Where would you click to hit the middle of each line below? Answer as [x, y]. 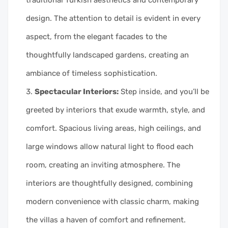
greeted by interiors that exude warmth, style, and [116, 110]
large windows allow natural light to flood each [110, 146]
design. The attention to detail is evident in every [113, 18]
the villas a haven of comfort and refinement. [106, 220]
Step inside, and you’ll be [164, 91]
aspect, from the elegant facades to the [96, 36]
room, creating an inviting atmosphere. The [103, 165]
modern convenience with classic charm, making [112, 201]
